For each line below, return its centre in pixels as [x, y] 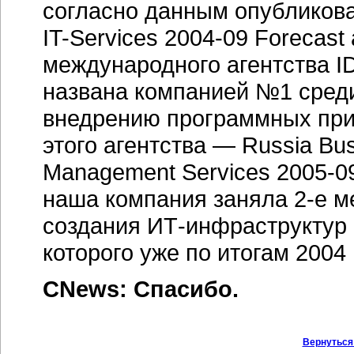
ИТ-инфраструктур [247, 226]
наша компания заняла [168, 199]
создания [95, 226]
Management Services [160, 172]
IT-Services [100, 38]
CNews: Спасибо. [141, 289]
